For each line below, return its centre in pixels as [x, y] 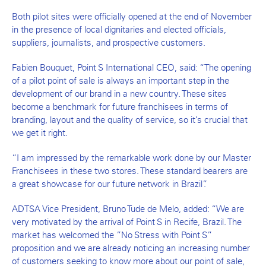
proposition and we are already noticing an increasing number [131, 248]
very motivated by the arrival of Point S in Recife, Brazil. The [127, 222]
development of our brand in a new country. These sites [119, 94]
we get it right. [40, 133]
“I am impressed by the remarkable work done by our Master [132, 158]
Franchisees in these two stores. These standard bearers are [130, 171]
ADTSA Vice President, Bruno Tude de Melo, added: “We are [128, 209]
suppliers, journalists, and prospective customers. [109, 42]
